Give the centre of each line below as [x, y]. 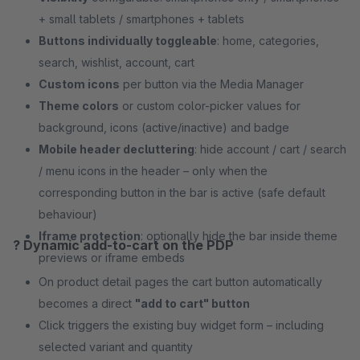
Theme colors [79, 106]
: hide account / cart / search [270, 149]
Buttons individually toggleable [128, 41]
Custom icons [79, 84]
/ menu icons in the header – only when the [153, 171]
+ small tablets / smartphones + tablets [141, 19]
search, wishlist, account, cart [117, 62]
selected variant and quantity [116, 347]
